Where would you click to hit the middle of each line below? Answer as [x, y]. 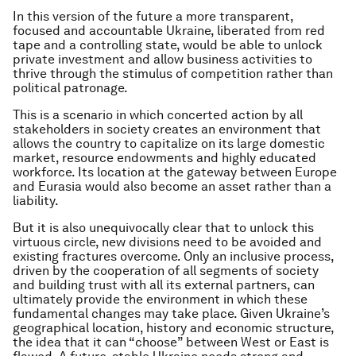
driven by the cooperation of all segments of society [166, 271]
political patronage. [70, 88]
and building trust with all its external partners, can [164, 285]
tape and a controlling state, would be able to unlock [168, 45]
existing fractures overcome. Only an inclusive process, [173, 256]
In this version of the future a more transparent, [153, 16]
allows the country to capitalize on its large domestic [169, 143]
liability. [36, 201]
